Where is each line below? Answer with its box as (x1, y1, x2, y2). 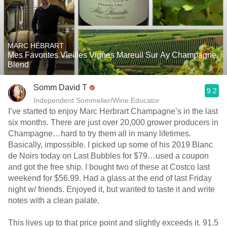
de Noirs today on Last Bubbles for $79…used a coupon (8, 152, 209, 160)
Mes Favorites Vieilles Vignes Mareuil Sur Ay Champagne (8, 51, 216, 59)
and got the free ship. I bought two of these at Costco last (8, 163, 210, 171)
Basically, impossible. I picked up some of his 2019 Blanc (8, 140, 213, 149)
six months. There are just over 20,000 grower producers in (8, 118, 218, 127)
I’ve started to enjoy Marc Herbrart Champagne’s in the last (8, 107, 218, 116)
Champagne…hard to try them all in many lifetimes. (8, 129, 191, 138)
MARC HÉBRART (8, 42, 64, 50)
